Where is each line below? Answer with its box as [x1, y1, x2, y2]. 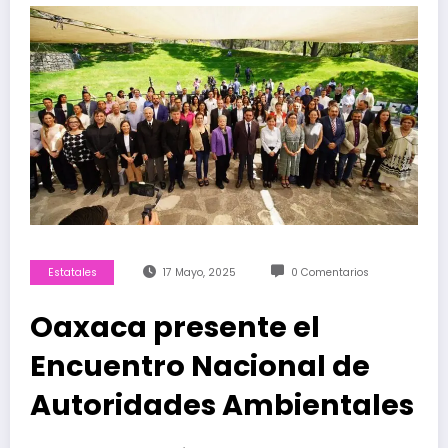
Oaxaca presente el [30, 306, 320, 347]
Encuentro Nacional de [30, 345, 370, 386]
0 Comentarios [290, 264, 369, 280]
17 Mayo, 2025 [162, 264, 236, 280]
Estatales [47, 264, 97, 280]
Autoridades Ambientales [30, 384, 414, 425]
